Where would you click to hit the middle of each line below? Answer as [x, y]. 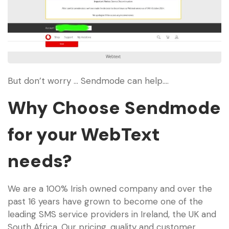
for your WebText [84, 135]
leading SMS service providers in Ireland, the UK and [112, 214]
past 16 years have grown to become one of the [105, 202]
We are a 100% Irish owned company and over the [110, 189]
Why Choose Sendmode [114, 108]
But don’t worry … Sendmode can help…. [88, 81]
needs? [40, 161]
